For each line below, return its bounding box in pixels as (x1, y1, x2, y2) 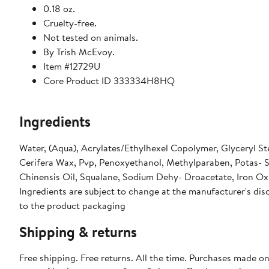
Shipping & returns (19, 221, 137, 242)
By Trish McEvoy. (43, 44, 115, 58)
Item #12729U (43, 59, 100, 73)
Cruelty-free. (43, 16, 97, 29)
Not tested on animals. (43, 30, 138, 44)
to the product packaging (19, 198, 125, 212)
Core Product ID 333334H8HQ (43, 73, 175, 87)
